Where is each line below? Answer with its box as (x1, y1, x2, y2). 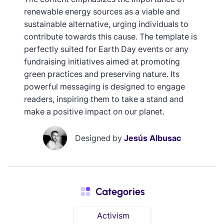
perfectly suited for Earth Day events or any (24, 43, 188, 54)
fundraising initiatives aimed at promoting (24, 56, 180, 66)
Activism (96, 210, 129, 221)
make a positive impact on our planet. (24, 106, 164, 116)
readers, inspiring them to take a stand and (24, 93, 183, 104)
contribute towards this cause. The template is (24, 31, 197, 41)
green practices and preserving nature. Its (24, 68, 179, 79)
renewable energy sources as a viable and (24, 6, 180, 16)
